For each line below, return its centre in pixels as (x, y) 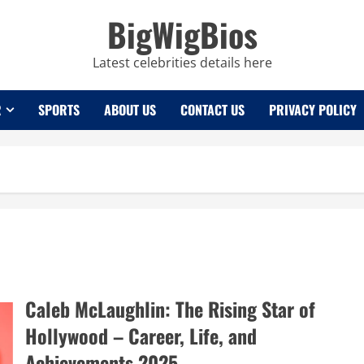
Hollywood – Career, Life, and (141, 336)
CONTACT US (212, 110)
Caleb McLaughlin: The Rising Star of (170, 309)
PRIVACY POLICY (313, 110)
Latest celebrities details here (182, 63)
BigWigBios (182, 34)
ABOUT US (130, 110)
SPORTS (59, 110)
